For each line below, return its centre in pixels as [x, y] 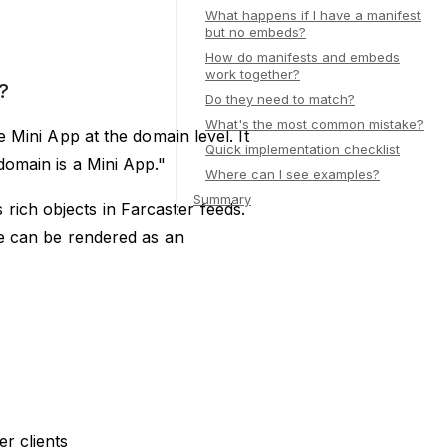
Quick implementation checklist [302, 149]
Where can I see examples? [292, 174]
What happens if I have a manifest [313, 15]
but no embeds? [255, 32]
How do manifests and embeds [302, 57]
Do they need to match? [280, 99]
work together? [252, 74]
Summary [222, 199]
